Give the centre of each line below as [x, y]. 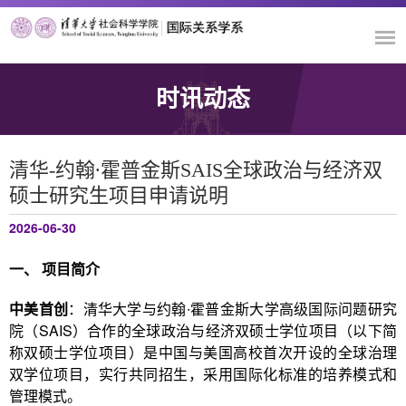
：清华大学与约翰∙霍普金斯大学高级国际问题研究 [233, 309]
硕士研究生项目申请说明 [119, 195]
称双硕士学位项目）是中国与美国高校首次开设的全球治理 [203, 352]
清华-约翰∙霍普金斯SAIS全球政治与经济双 [196, 170]
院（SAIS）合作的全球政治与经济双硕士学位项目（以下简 [203, 330]
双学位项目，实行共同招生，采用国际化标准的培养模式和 [203, 374]
